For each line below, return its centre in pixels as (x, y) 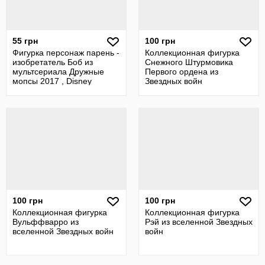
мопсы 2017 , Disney (52, 81)
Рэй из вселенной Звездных (199, 222)
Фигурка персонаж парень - (66, 53)
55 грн (25, 41)
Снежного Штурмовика (189, 62)
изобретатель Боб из (53, 62)
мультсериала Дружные (58, 72)
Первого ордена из (182, 72)
